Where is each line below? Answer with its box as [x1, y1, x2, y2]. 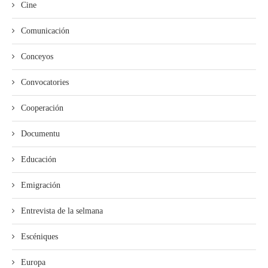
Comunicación [21, 26, 69, 35]
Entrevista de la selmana [21, 206, 103, 215]
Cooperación [21, 103, 63, 112]
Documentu [21, 129, 60, 138]
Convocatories [21, 77, 69, 87]
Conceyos [21, 51, 53, 61]
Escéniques [21, 232, 58, 241]
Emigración [21, 180, 60, 190]
